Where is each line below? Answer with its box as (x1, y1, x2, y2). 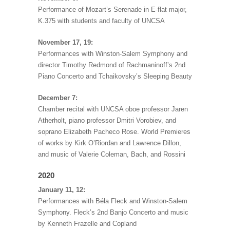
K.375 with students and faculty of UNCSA (38, 17, 165, 25)
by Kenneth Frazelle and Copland (38, 220, 137, 228)
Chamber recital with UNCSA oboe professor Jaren (38, 105, 188, 113)
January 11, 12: (38, 186, 85, 194)
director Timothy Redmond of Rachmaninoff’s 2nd (38, 61, 185, 69)
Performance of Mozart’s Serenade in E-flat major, (38, 6, 187, 14)
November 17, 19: (38, 39, 93, 47)
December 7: (38, 94, 78, 102)
